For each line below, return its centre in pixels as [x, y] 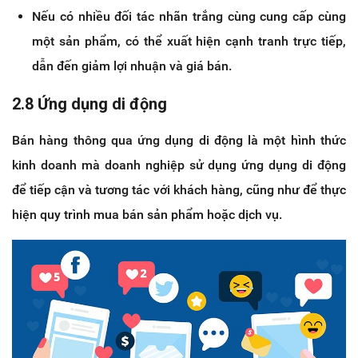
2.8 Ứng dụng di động [89, 103]
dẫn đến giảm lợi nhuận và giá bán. [132, 66]
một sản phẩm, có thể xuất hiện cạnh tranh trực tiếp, [189, 41]
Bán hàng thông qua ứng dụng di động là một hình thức [179, 140]
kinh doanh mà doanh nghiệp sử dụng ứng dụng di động [179, 165]
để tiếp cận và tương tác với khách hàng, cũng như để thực [179, 189]
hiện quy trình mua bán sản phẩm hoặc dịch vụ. [147, 214]
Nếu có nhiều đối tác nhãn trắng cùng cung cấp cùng [189, 16]
